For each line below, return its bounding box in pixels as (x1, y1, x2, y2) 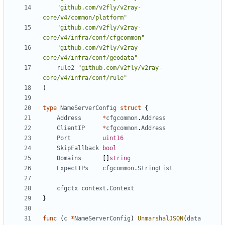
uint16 (102, 135, 124, 142)
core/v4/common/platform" (43, 14, 127, 22)
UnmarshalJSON (138, 215, 183, 222)
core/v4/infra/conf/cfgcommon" (43, 34, 145, 42)
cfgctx (57, 185, 78, 192)
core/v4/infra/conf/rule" (43, 74, 127, 82)
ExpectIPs (57, 165, 88, 172)
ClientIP (57, 125, 85, 132)
